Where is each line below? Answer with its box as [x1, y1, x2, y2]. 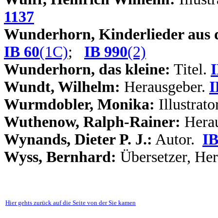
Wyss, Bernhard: [4, 148, 116, 165]
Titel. [170, 61, 211, 78]
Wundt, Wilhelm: [4, 78, 120, 95]
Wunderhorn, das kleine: [4, 61, 170, 78]
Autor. [152, 131, 202, 148]
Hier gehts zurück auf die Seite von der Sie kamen [5, 199, 136, 206]
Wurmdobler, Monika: [4, 96, 155, 113]
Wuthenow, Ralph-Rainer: [4, 113, 181, 130]
